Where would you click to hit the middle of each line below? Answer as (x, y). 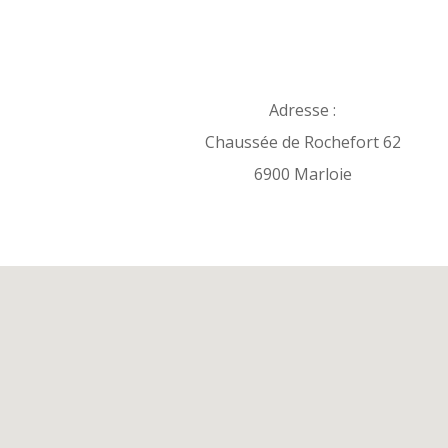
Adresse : (303, 110)
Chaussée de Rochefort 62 (302, 142)
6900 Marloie (302, 174)
